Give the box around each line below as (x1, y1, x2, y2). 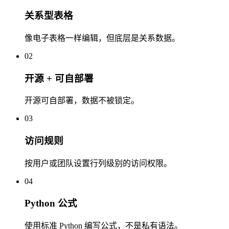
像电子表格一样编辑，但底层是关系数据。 (25, 33, 180, 42)
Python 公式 (25, 198, 77, 209)
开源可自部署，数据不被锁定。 (25, 96, 139, 105)
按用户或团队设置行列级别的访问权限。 (25, 158, 172, 168)
